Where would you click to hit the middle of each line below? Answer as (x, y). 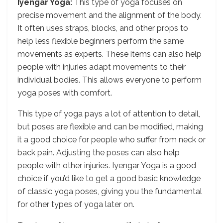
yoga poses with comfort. (65, 93)
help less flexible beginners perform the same (101, 41)
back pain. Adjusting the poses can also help (99, 152)
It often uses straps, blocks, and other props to (103, 28)
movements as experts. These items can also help (110, 54)
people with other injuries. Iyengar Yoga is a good (107, 165)
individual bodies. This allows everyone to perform (110, 80)
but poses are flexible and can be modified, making (110, 126)
